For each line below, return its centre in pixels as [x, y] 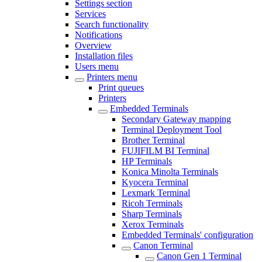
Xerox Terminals [153, 224]
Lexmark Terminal [156, 193]
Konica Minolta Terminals [170, 172]
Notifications [99, 35]
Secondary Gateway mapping [176, 119]
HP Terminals [147, 161]
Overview [93, 45]
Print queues [121, 87]
